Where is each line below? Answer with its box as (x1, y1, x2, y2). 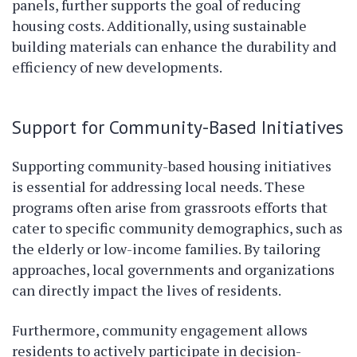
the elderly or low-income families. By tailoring (12, 239, 320, 259)
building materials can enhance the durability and (12, 37, 336, 57)
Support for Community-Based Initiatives (12, 115, 343, 139)
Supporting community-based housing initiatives (12, 156, 331, 176)
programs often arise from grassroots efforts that (12, 198, 328, 218)
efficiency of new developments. (12, 57, 222, 77)
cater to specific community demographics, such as (12, 218, 343, 238)
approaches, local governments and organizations (12, 260, 335, 280)
